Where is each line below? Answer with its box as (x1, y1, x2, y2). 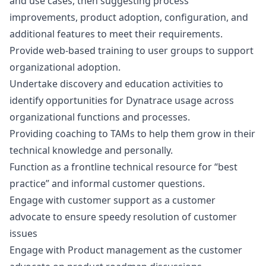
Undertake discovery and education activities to (9, 77, 223, 90)
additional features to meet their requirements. (9, 27, 223, 40)
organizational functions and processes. (9, 110, 190, 123)
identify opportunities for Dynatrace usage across (9, 94, 234, 107)
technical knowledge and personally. (9, 144, 173, 157)
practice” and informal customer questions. (9, 177, 205, 190)
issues (9, 227, 37, 240)
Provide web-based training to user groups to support (9, 44, 254, 57)
